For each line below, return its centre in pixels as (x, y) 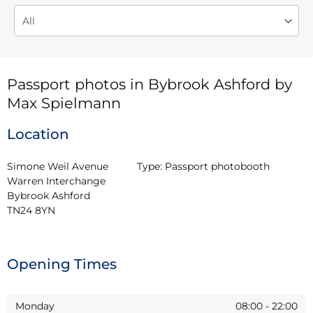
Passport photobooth (218, 166)
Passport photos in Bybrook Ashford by (150, 84)
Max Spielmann (64, 103)
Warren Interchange (56, 181)
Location (38, 134)
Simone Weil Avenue (58, 166)
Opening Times (62, 264)
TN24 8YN (31, 210)
